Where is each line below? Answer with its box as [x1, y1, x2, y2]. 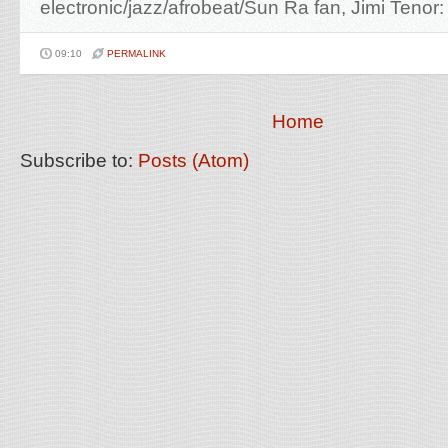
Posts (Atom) [138, 149, 249, 171]
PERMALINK [107, 47, 166, 59]
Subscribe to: [20, 149, 138, 171]
